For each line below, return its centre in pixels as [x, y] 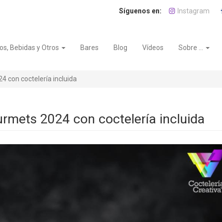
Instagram [194, 11]
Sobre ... [192, 48]
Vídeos [153, 48]
